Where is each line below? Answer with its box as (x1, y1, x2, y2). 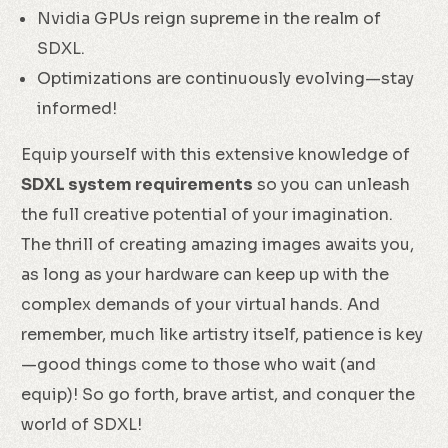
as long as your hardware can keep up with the (21, 264, 390, 286)
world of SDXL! (21, 414, 143, 436)
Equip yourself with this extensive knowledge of (21, 144, 411, 166)
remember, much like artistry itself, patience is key (21, 324, 424, 346)
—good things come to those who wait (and (21, 354, 377, 376)
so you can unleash (253, 174, 411, 196)
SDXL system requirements (21, 174, 254, 196)
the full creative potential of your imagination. (21, 204, 394, 226)
